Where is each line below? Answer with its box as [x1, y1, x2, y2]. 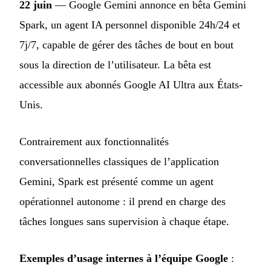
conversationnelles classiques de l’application [19, 155, 219, 168]
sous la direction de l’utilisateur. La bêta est [19, 58, 211, 71]
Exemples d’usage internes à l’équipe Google [19, 252, 228, 264]
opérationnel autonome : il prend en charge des [19, 195, 226, 207]
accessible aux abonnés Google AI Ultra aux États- [19, 78, 243, 91]
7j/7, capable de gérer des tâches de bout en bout [19, 38, 233, 51]
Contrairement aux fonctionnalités [19, 135, 169, 148]
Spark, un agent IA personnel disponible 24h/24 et [19, 18, 240, 31]
